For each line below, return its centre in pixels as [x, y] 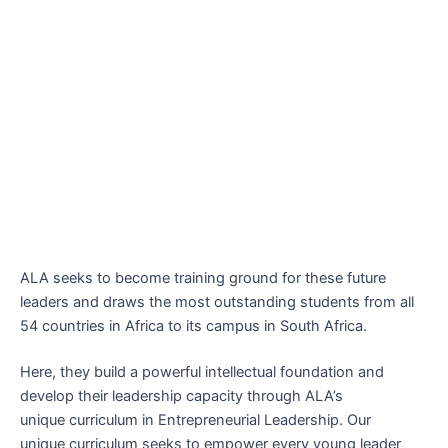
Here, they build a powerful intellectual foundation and [202, 372]
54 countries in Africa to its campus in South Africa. [193, 326]
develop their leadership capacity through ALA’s [181, 396]
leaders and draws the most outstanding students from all [217, 302]
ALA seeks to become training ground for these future [203, 278]
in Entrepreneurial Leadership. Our [254, 420]
